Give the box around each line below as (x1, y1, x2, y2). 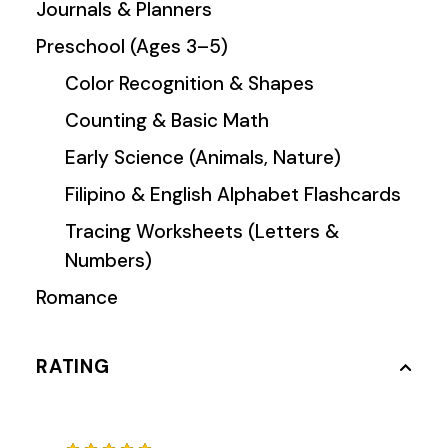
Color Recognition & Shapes (64, 70, 314, 96)
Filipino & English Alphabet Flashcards (64, 181, 401, 207)
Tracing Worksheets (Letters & (64, 218, 339, 244)
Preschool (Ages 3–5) (36, 33, 229, 59)
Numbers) (64, 247, 152, 273)
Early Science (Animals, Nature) (64, 144, 341, 170)
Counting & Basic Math (64, 107, 269, 133)
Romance (36, 284, 119, 310)
